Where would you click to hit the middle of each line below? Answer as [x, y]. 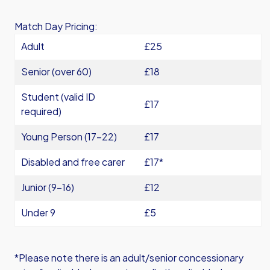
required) [41, 111]
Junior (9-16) [48, 187]
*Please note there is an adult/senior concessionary [129, 258]
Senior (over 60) [56, 71]
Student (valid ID [58, 97]
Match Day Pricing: [56, 26]
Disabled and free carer [73, 162]
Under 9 [38, 212]
